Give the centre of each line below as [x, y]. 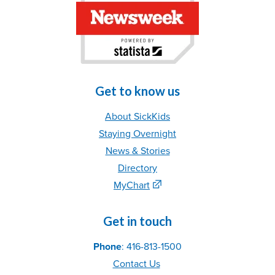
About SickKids [137, 117]
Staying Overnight [137, 134]
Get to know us [137, 91]
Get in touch [137, 221]
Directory [137, 168]
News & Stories [137, 151]
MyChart [132, 185]
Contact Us [136, 264]
